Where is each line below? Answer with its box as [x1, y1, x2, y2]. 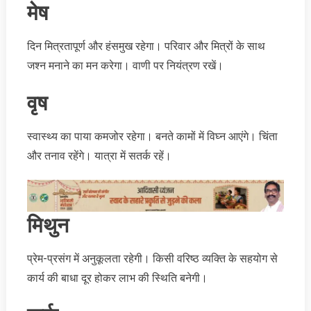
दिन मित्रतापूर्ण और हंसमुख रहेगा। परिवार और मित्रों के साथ [26, 40, 265, 53]
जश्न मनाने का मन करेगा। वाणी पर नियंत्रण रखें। [26, 59, 224, 73]
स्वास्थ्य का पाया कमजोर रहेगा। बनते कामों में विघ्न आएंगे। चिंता [26, 130, 278, 144]
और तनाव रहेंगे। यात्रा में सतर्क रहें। [26, 149, 171, 163]
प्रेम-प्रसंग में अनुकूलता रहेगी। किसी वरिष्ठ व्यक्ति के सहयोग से [26, 251, 278, 265]
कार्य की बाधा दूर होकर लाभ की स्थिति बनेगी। [26, 271, 208, 285]
